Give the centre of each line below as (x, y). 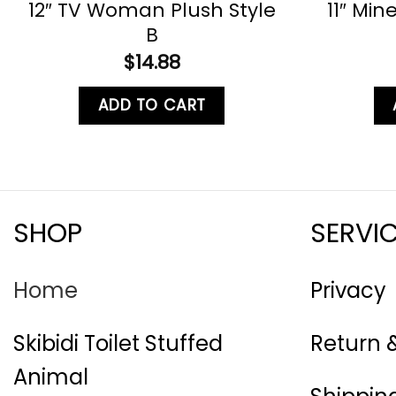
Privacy (348, 291)
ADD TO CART (152, 105)
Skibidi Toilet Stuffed (118, 344)
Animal (51, 377)
